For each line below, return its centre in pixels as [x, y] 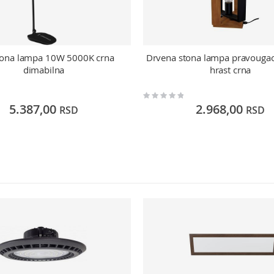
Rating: [153, 94]
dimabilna [44, 69]
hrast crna [230, 69]
